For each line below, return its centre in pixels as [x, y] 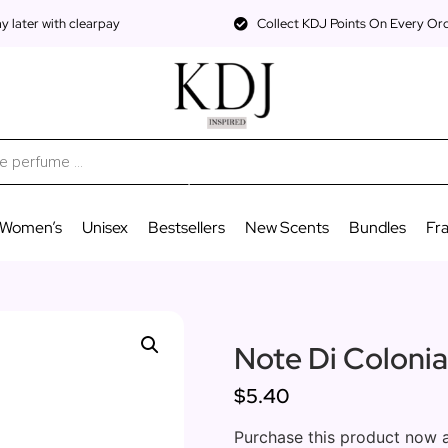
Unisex [104, 227]
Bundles [377, 227]
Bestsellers [186, 227]
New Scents [286, 227]
